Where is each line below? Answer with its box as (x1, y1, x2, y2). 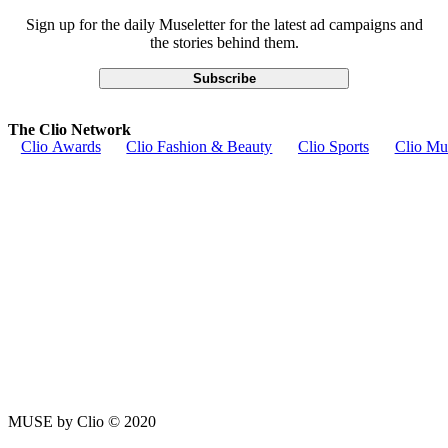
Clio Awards (20, 138, 101, 156)
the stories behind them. (149, 33, 299, 51)
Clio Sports (297, 138, 369, 156)
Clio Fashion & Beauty (126, 138, 273, 156)
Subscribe (192, 70, 256, 86)
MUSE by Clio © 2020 (8, 412, 156, 430)
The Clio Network (8, 120, 131, 138)
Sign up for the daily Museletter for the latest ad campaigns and (25, 15, 423, 33)
